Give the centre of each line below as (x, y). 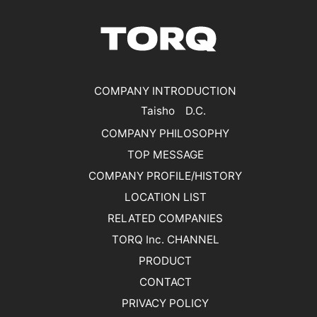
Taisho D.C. (173, 111)
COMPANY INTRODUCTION (165, 91)
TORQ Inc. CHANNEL (165, 240)
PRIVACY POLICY (165, 304)
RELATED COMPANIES (165, 219)
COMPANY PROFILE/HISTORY (165, 176)
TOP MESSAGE (165, 155)
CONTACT (165, 282)
